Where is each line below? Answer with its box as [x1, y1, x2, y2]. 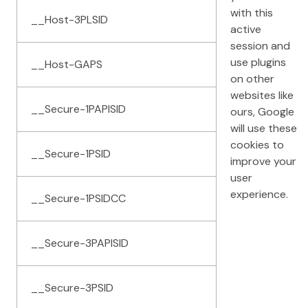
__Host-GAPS [31, 56, 102, 71]
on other [230, 71, 274, 86]
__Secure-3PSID [31, 280, 113, 295]
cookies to [230, 137, 284, 152]
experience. [230, 186, 288, 201]
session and [230, 38, 290, 53]
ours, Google [230, 104, 294, 119]
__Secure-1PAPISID [31, 101, 126, 116]
